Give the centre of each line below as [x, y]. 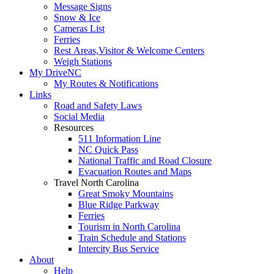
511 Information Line [120, 138]
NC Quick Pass [108, 149]
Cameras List [79, 28]
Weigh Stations [83, 61]
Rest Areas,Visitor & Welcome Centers [129, 50]
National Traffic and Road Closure [145, 160]
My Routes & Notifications [106, 83]
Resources [74, 127]
